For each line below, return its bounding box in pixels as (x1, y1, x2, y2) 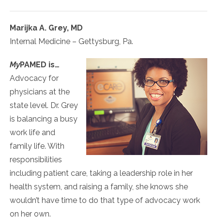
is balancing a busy (10, 114, 77, 124)
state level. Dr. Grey (10, 101, 78, 110)
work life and (10, 128, 55, 137)
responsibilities (10, 155, 62, 164)
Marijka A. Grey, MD (10, 23, 83, 32)
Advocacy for (10, 74, 59, 83)
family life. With (10, 141, 64, 151)
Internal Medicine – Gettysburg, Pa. (10, 37, 133, 46)
